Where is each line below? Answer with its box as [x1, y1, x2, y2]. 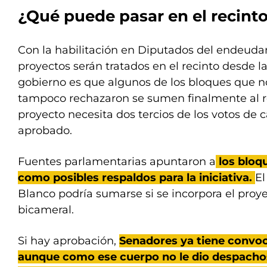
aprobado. [18, 124, 72, 137]
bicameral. [18, 203, 74, 216]
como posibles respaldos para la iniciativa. [18, 171, 255, 184]
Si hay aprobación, [18, 234, 119, 247]
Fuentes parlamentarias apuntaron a [18, 155, 216, 168]
